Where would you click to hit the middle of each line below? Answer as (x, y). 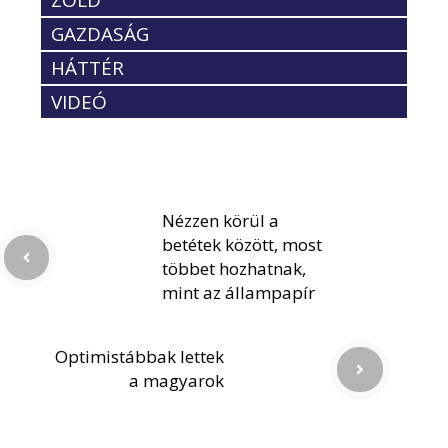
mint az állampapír (238, 293)
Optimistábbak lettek (139, 357)
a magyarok (176, 381)
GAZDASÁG (100, 34)
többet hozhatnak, (234, 269)
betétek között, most (242, 245)
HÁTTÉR (87, 68)
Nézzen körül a (220, 221)
